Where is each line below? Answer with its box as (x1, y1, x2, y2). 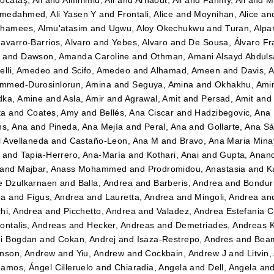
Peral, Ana (144, 122, 187, 132)
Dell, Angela (208, 262, 257, 273)
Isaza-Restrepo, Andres (136, 234, 234, 245)
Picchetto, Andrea (63, 206, 136, 217)
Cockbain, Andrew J (145, 248, 226, 259)
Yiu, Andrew (76, 248, 125, 259)
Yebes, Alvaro (111, 37, 168, 48)
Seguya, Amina (132, 80, 194, 90)
